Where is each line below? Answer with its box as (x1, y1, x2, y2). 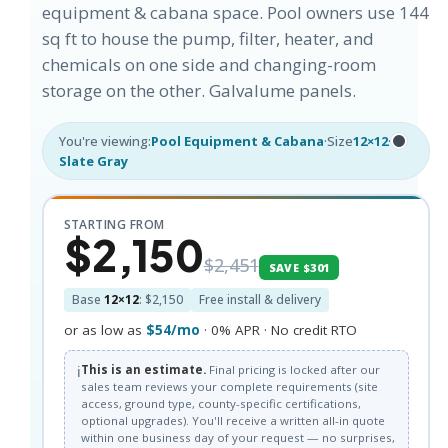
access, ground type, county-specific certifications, (80, 395, 361, 411)
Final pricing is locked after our (205, 361, 380, 377)
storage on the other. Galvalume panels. (42, 79, 356, 102)
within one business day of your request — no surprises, (80, 429, 395, 445)
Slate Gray (59, 152, 128, 170)
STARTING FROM (63, 215, 165, 233)
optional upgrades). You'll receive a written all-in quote (80, 412, 385, 428)
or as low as (63, 320, 146, 339)
